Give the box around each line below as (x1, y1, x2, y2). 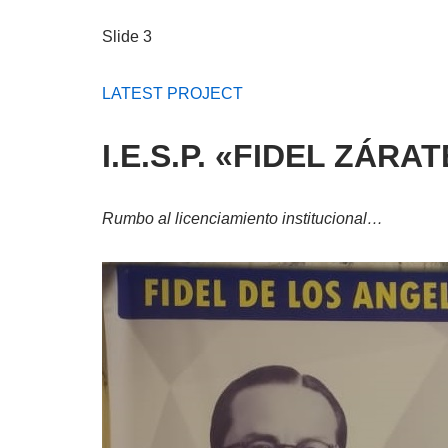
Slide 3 (102, 27, 152, 45)
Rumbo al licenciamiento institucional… (102, 209, 383, 227)
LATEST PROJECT (102, 84, 243, 102)
